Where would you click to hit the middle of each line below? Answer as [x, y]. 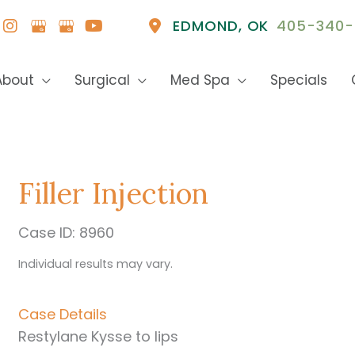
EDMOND [206, 26]
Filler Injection [114, 193]
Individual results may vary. [96, 264]
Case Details [63, 314]
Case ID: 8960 [67, 233]
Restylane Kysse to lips [99, 336]
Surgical [102, 80]
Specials [299, 80]
